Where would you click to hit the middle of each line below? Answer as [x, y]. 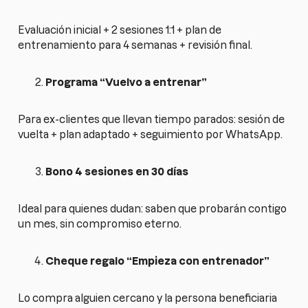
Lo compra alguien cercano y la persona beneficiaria [148, 298]
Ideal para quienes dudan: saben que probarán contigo [153, 208]
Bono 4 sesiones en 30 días [117, 171]
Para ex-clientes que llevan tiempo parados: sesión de [152, 119]
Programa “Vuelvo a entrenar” [126, 82]
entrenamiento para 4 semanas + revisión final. [135, 45]
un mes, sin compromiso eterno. [100, 223]
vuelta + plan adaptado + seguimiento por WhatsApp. [151, 134]
